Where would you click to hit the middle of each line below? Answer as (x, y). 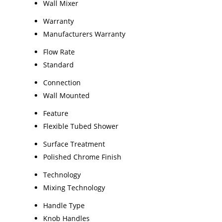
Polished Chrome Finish (82, 157)
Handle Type (64, 206)
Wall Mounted (66, 96)
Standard (58, 65)
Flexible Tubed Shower (81, 126)
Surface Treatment (74, 144)
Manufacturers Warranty (84, 34)
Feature (56, 113)
